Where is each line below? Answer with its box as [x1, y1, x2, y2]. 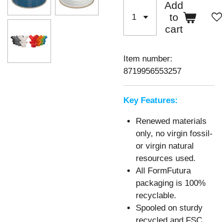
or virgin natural [136, 141, 194, 151]
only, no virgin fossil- [136, 128, 213, 138]
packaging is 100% [136, 178, 206, 188]
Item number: [123, 54, 172, 63]
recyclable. [136, 190, 176, 200]
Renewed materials [136, 116, 207, 126]
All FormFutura [136, 166, 191, 175]
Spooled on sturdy [136, 203, 203, 213]
